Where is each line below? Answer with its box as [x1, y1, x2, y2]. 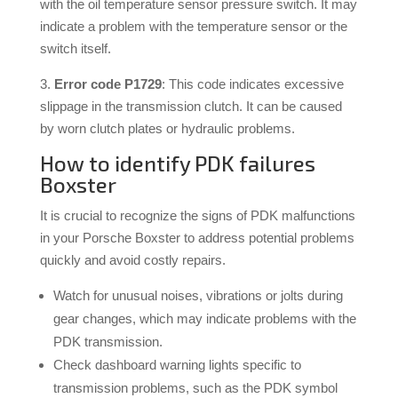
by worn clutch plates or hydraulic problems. [39, 121, 295, 137]
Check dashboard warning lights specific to [52, 357, 301, 373]
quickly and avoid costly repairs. [39, 252, 226, 268]
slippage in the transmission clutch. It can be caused [39, 99, 342, 115]
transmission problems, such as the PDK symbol [52, 380, 338, 396]
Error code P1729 [53, 76, 162, 92]
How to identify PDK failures [39, 150, 315, 177]
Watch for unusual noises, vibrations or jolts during [52, 288, 343, 304]
